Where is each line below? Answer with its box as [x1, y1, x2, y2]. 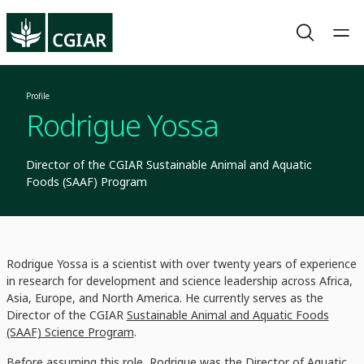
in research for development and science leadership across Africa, [6, 273, 353, 288]
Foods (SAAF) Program [25, 174, 147, 189]
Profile [25, 90, 50, 102]
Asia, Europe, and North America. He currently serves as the [6, 290, 323, 305]
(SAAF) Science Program [6, 324, 134, 340]
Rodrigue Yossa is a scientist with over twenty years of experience [6, 256, 357, 271]
